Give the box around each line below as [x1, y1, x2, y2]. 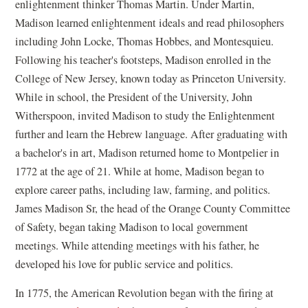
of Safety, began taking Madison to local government [15, 219, 249, 235]
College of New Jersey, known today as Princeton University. [15, 71, 287, 87]
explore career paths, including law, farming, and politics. [15, 182, 271, 198]
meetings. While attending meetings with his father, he [15, 238, 260, 254]
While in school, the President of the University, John [15, 89, 253, 105]
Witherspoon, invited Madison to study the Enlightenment [15, 108, 276, 124]
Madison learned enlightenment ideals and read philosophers [15, 15, 285, 31]
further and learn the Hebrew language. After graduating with [15, 126, 288, 142]
